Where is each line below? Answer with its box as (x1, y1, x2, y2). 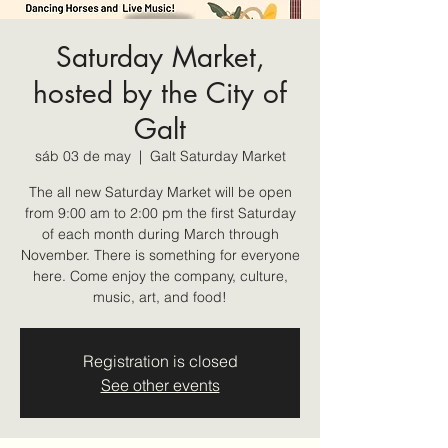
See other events (100, 374, 220, 395)
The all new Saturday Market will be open (28, 182, 292, 201)
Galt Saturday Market (149, 146, 286, 165)
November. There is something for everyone (20, 245, 300, 264)
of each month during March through (41, 224, 279, 243)
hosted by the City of (33, 74, 287, 111)
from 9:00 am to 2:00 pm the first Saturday (24, 203, 296, 222)
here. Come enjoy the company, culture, (32, 266, 288, 285)
